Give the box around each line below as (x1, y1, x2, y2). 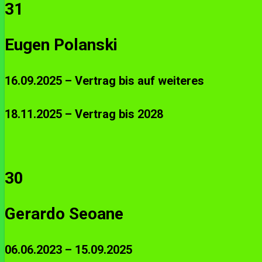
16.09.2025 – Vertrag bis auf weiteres (5, 74, 204, 88)
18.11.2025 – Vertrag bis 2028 (5, 107, 163, 122)
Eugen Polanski (5, 35, 118, 54)
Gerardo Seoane (5, 204, 123, 223)
